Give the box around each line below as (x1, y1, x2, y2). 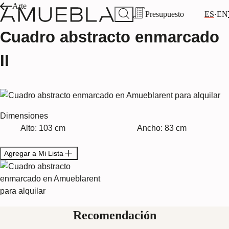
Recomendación (73, 209, 156, 222)
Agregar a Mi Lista (4, 149, 63, 157)
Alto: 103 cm (20, 123, 65, 133)
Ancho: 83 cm (136, 123, 187, 133)
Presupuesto (145, 10, 184, 19)
